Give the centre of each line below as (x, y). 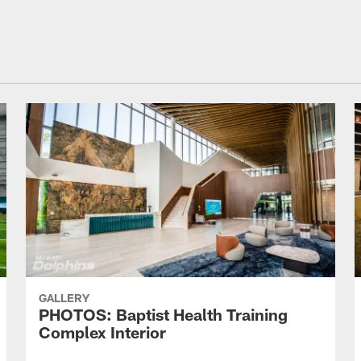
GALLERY (64, 297)
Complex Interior (102, 332)
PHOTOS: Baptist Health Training (163, 314)
